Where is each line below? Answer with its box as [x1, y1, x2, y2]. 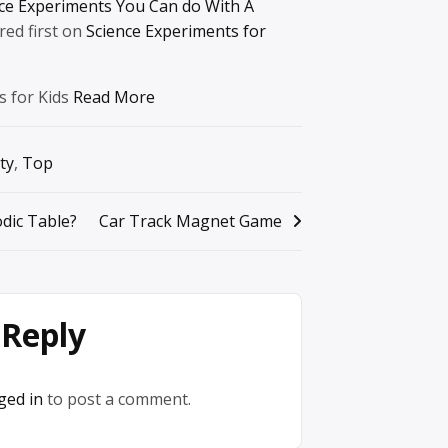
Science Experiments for [86, 19, 266, 42]
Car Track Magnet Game [99, 209, 282, 232]
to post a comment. [43, 387, 191, 410]
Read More [73, 85, 155, 108]
